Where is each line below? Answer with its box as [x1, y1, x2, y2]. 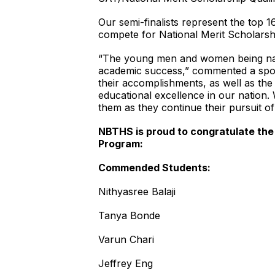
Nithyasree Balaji [98, 185, 176, 198]
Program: [98, 137, 143, 150]
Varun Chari [98, 233, 154, 246]
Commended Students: [98, 161, 211, 174]
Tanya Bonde [98, 209, 160, 222]
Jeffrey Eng [98, 257, 153, 269]
